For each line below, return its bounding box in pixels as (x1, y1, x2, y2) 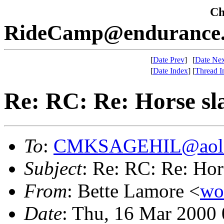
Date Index (152, 66, 188, 75)
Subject (24, 157, 82, 179)
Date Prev (152, 55, 184, 64)
